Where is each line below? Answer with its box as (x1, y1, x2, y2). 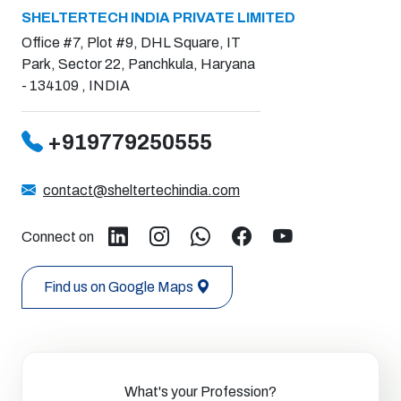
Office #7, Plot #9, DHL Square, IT (21, 34, 241, 50)
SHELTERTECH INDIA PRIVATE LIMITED (21, 9, 295, 25)
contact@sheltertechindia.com (43, 182, 240, 198)
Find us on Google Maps (44, 278, 193, 294)
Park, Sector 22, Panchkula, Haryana (21, 55, 255, 72)
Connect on (21, 228, 94, 244)
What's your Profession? (124, 383, 277, 399)
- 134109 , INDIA (21, 77, 130, 93)
